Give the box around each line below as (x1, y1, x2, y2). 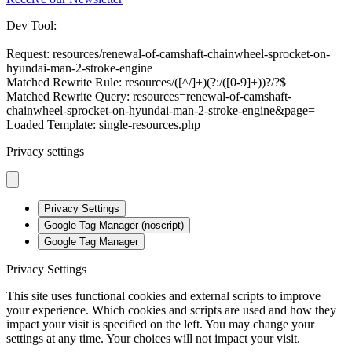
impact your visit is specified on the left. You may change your (6, 317, 314, 331)
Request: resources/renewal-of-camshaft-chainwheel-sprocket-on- (6, 46, 330, 60)
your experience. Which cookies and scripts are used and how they (6, 302, 336, 317)
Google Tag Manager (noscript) (44, 218, 184, 231)
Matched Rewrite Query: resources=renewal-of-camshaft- (6, 89, 291, 103)
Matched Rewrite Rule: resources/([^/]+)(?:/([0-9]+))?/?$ (6, 75, 286, 89)
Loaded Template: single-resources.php (6, 117, 200, 131)
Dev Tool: (6, 18, 57, 32)
